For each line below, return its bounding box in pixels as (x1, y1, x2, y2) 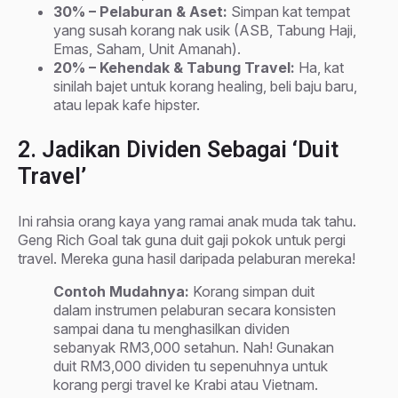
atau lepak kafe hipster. (53, 95, 200, 114)
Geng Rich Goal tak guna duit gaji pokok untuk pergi (18, 230, 346, 249)
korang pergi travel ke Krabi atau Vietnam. (53, 375, 318, 394)
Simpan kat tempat (227, 2, 350, 20)
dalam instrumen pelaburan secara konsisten (53, 300, 336, 319)
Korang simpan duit (189, 282, 314, 300)
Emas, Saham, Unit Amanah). (53, 39, 241, 58)
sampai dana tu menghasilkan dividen (53, 319, 290, 338)
